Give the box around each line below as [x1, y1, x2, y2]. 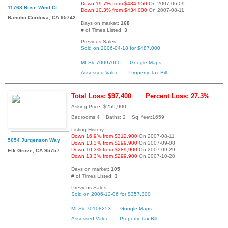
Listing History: [71, 127, 105, 133]
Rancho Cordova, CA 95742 [8, 15, 76, 21]
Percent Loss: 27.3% [146, 92, 210, 100]
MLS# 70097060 [81, 60, 121, 66]
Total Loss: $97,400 [71, 92, 131, 100]
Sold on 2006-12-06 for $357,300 [71, 191, 151, 197]
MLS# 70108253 [71, 206, 111, 212]
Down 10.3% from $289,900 [71, 147, 137, 153]
